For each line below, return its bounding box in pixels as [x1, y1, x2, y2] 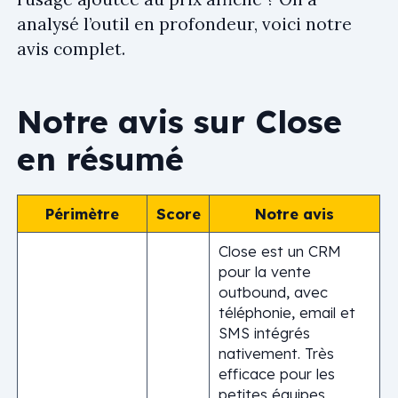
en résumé [17, 139, 184, 179]
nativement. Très [218, 344, 334, 362]
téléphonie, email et [218, 303, 355, 322]
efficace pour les [218, 364, 335, 383]
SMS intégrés [218, 323, 310, 342]
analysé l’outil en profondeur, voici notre [17, 12, 352, 35]
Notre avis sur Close [17, 101, 342, 141]
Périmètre [45, 204, 119, 223]
